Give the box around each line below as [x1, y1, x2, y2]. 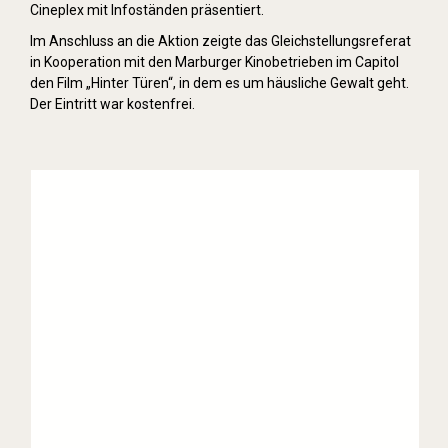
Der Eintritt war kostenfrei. [30, 95, 195, 112]
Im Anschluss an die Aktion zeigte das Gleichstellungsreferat [30, 32, 411, 49]
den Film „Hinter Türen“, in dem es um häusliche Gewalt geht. [30, 74, 409, 91]
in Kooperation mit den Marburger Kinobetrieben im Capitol [30, 53, 399, 70]
